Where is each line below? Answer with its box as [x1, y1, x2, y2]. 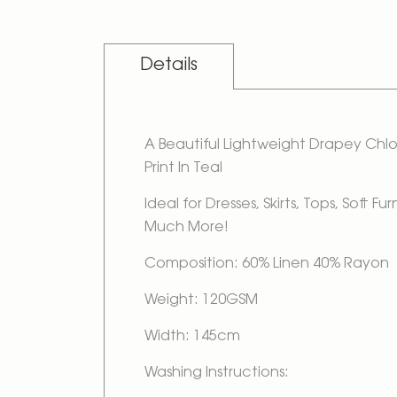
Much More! [144, 221, 229, 235]
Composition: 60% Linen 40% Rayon [144, 257, 389, 271]
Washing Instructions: [144, 366, 289, 380]
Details [140, 57, 198, 74]
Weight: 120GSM [144, 293, 258, 307]
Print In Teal [144, 161, 222, 175]
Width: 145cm [144, 330, 240, 344]
